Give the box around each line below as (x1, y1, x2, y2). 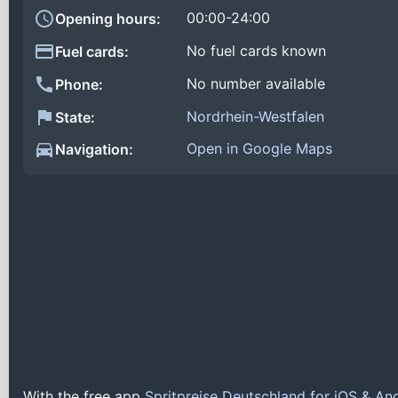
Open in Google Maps (187, 139, 332, 158)
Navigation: (55, 140, 133, 159)
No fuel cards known (187, 42, 326, 60)
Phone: (55, 75, 103, 93)
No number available (187, 74, 325, 92)
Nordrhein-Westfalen (187, 107, 324, 125)
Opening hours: (55, 10, 161, 28)
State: (55, 107, 95, 126)
